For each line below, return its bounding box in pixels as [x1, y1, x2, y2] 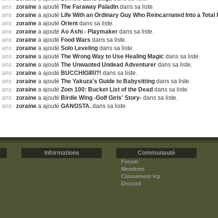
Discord [121, 181, 141, 186]
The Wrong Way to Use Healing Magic [61, 53, 164, 60]
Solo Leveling [61, 45, 98, 52]
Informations [44, 149, 79, 156]
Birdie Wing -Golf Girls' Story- [61, 94, 142, 101]
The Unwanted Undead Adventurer [61, 61, 157, 68]
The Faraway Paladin [61, 3, 119, 10]
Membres [121, 166, 145, 172]
